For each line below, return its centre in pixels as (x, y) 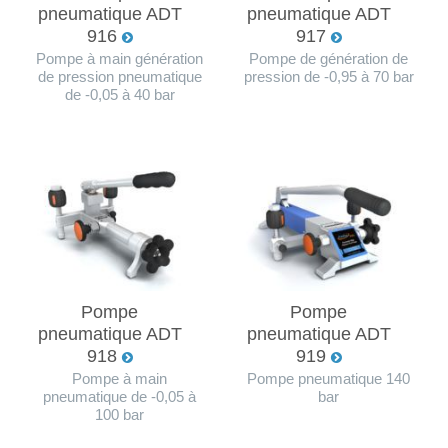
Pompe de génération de (328, 58)
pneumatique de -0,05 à (119, 396)
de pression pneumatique (119, 76)
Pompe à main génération (119, 58)
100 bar (119, 414)
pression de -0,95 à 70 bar (328, 76)
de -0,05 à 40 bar (119, 94)
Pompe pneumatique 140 (328, 378)
